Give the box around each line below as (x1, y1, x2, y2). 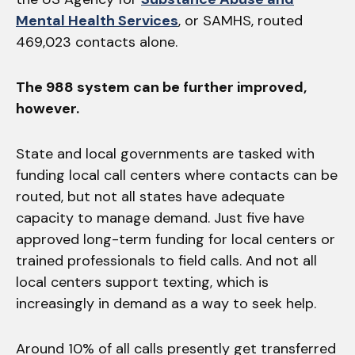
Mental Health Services (16, 10, 178, 30)
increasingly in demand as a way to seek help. (16, 293, 320, 313)
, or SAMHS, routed (178, 10, 303, 30)
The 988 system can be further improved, (16, 77, 307, 97)
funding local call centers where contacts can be (16, 165, 338, 185)
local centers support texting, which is (16, 272, 269, 292)
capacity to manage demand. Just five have (16, 208, 304, 227)
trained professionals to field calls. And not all (16, 250, 317, 270)
